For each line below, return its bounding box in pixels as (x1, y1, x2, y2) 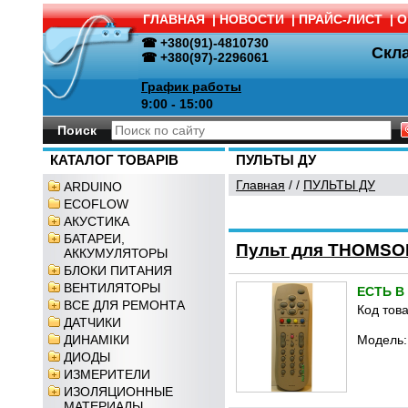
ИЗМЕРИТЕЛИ (64, 367, 150, 382)
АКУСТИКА (64, 214, 129, 229)
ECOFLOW (64, 197, 128, 211)
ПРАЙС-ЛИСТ (299, 12, 382, 26)
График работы (141, 79, 241, 94)
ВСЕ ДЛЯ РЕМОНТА (64, 298, 185, 312)
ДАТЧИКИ (64, 315, 121, 330)
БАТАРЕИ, (64, 231, 125, 246)
